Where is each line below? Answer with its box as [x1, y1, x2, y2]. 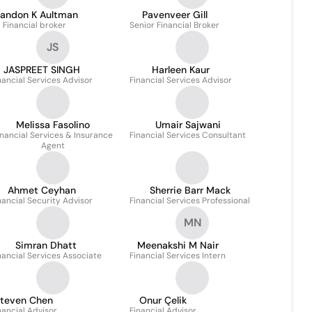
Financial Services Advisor [130, 75, 232, 86]
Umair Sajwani [155, 118, 221, 131]
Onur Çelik [139, 294, 187, 306]
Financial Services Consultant [130, 130, 246, 141]
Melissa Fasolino [16, 118, 90, 131]
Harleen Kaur [152, 63, 210, 76]
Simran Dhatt [15, 239, 77, 251]
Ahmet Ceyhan [7, 184, 76, 196]
